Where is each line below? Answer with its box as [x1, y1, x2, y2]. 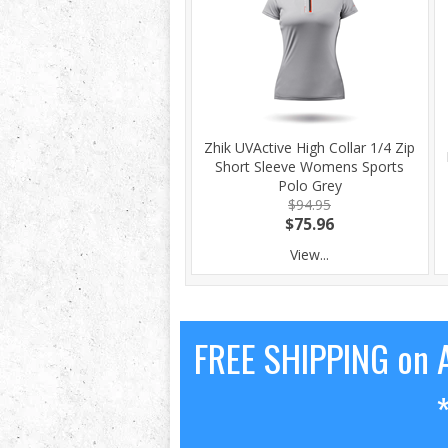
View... [290, 245, 329, 264]
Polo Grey [277, 176, 342, 195]
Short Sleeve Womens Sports [215, 157, 404, 176]
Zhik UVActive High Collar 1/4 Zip [204, 138, 415, 157]
